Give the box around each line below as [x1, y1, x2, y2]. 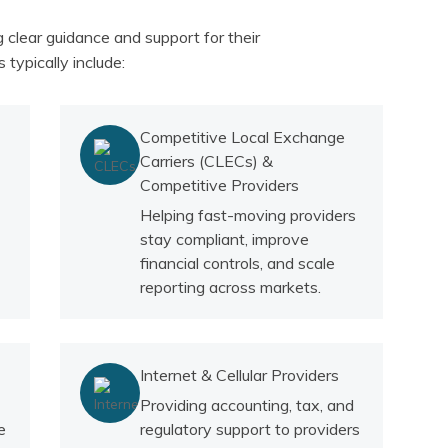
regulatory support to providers [139, 419, 360, 440]
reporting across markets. [139, 277, 321, 298]
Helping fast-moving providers [139, 205, 356, 226]
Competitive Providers [139, 175, 299, 196]
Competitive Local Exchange [139, 127, 345, 148]
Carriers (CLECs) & [139, 151, 273, 172]
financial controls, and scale [139, 253, 335, 274]
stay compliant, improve [139, 229, 309, 250]
